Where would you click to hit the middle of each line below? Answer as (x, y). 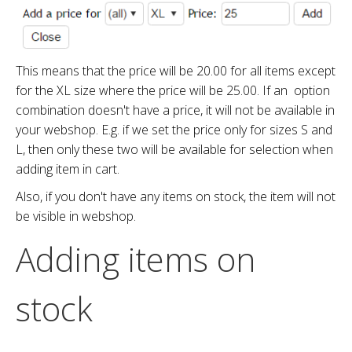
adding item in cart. (68, 169)
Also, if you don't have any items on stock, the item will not (176, 196)
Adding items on (136, 258)
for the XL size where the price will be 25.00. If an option (173, 90)
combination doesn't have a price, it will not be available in (175, 110)
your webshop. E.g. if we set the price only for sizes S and (174, 129)
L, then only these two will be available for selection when (174, 149)
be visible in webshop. (76, 216)
